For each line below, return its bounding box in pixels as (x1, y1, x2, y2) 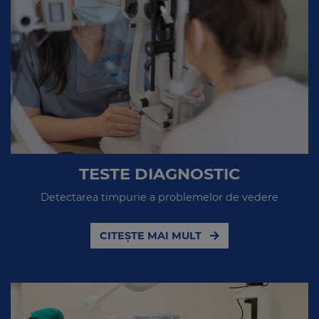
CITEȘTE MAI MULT (100, 229, 204, 242)
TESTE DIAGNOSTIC (79, 163, 240, 184)
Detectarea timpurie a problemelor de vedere (41, 190, 278, 204)
